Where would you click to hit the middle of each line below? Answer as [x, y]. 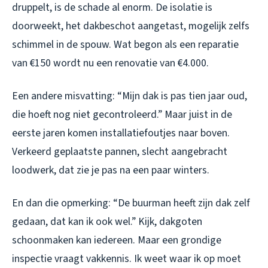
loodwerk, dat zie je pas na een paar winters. [111, 170]
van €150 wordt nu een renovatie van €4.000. [110, 63]
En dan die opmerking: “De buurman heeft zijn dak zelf [131, 203]
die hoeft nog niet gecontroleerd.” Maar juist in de [122, 114]
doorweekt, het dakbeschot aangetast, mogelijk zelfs [131, 26]
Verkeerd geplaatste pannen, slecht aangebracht [120, 151]
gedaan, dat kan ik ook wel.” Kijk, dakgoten [107, 221]
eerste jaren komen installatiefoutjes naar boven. [121, 133]
